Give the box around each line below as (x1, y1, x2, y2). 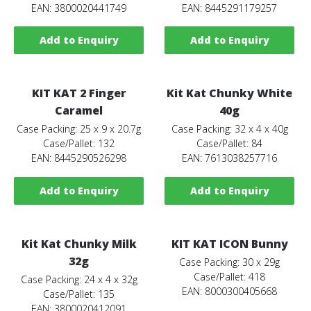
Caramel (55, 103, 103, 119)
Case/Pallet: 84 (196, 137, 263, 151)
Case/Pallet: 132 (43, 137, 115, 151)
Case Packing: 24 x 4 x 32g (20, 272, 137, 286)
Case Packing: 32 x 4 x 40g (171, 122, 288, 136)
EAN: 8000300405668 (182, 284, 278, 298)
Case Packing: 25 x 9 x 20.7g (17, 122, 142, 136)
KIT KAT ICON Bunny (171, 235, 288, 251)
